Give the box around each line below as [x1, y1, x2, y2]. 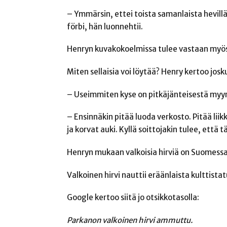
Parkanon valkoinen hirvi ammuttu [67, 215, 191, 225]
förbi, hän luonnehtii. [67, 21, 143, 31]
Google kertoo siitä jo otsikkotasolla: [67, 193, 199, 203]
